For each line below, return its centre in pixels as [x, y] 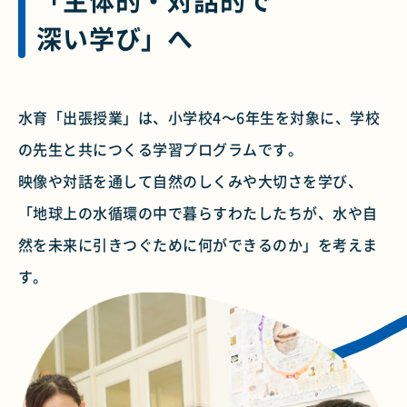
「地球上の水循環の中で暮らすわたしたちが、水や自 [198, 213]
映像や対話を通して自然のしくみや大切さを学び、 [191, 181]
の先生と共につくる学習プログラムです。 [161, 149]
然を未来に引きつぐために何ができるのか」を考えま [198, 245]
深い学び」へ [115, 39]
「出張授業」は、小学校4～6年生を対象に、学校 [214, 118]
